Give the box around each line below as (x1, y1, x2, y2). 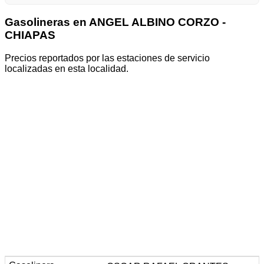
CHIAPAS (5, 28, 55, 41)
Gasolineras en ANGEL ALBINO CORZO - (5, 15, 226, 28)
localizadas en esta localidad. (5, 63, 128, 74)
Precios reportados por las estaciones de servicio (5, 52, 210, 63)
